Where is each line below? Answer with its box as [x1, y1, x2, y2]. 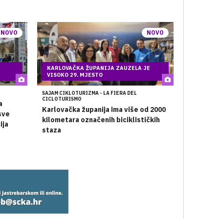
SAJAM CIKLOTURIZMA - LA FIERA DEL [42, 90, 137, 96]
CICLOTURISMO [42, 96, 82, 102]
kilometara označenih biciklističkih [42, 115, 160, 124]
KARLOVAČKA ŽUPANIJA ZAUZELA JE [46, 65, 150, 71]
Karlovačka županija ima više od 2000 [42, 105, 166, 114]
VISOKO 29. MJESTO [46, 71, 103, 78]
